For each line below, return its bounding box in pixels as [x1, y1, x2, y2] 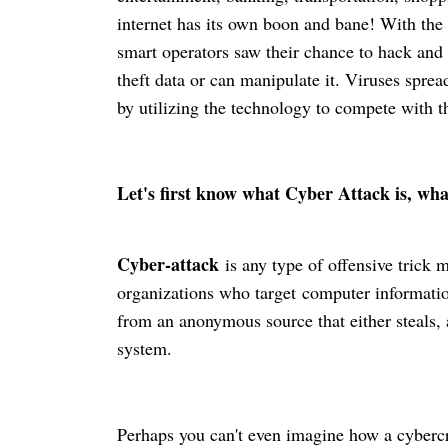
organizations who [117, 280, 255, 305]
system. [117, 336, 178, 361]
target [255, 280, 296, 305]
